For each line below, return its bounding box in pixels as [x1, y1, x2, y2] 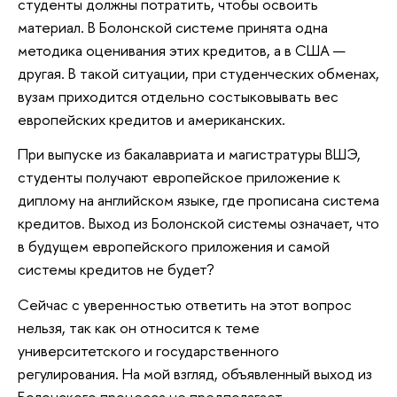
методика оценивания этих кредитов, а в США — [18, 39, 346, 60]
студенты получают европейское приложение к [18, 167, 340, 188]
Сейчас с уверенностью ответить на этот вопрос [18, 293, 352, 315]
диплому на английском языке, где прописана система [18, 190, 379, 211]
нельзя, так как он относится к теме [18, 316, 260, 338]
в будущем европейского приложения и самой [18, 236, 330, 257]
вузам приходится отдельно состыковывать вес [18, 85, 339, 106]
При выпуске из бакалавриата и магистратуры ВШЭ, [18, 144, 361, 165]
